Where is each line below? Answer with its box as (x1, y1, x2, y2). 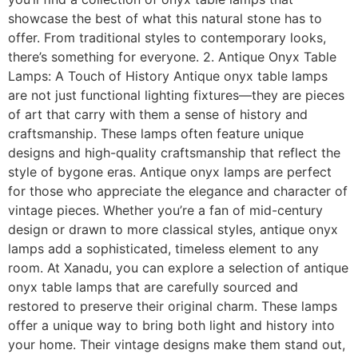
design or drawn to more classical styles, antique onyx (8, 221, 338, 237)
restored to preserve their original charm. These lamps (8, 297, 337, 314)
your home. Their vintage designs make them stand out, (8, 336, 345, 352)
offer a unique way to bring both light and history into (8, 316, 335, 333)
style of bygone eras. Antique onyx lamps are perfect (8, 163, 332, 180)
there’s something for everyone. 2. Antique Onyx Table (8, 48, 336, 65)
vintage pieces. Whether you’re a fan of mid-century (8, 201, 323, 218)
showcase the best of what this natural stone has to (8, 10, 322, 26)
